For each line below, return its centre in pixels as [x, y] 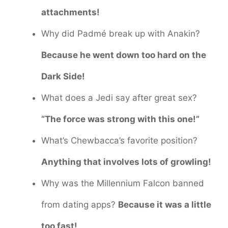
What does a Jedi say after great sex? [119, 97]
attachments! [70, 12]
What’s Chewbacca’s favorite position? [119, 140]
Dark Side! [63, 76]
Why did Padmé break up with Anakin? [121, 33]
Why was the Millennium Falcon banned [123, 183]
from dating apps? [80, 204]
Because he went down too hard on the [124, 55]
